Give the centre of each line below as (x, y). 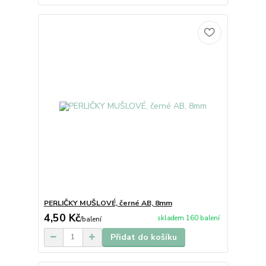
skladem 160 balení (188, 218)
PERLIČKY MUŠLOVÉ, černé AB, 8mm (108, 203)
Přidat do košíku (143, 237)
